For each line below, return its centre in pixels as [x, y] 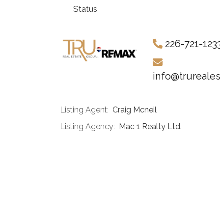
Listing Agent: [86, 110]
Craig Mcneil [134, 110]
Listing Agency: [89, 127]
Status [85, 9]
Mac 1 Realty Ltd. [150, 127]
